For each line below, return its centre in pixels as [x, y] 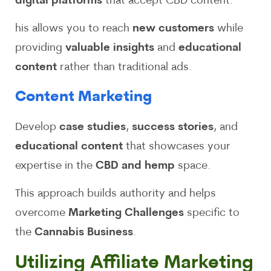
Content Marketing [83, 97]
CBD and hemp [135, 166]
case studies [93, 127]
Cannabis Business [84, 233]
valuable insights [110, 48]
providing [40, 48]
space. [193, 166]
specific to [212, 214]
